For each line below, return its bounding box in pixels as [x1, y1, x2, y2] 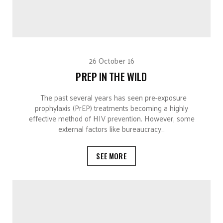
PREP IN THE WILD [76, 68, 147, 84]
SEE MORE [96, 150, 127, 161]
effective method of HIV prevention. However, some [28, 111, 195, 125]
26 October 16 [89, 53, 134, 67]
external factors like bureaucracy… [58, 121, 165, 135]
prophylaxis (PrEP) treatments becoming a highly [35, 101, 188, 114]
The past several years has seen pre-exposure [36, 90, 187, 104]
